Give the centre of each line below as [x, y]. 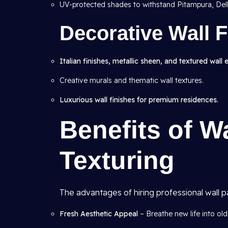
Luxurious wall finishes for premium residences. [139, 100]
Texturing [117, 160]
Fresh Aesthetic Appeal [99, 214]
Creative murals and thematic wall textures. [132, 80]
